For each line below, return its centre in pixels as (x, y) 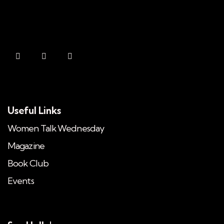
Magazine (26, 145)
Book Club (28, 163)
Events (21, 180)
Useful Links (34, 110)
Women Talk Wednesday (56, 128)
